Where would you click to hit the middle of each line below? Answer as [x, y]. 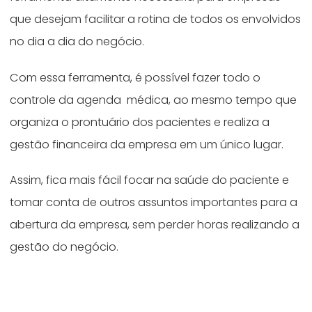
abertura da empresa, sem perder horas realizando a [155, 225]
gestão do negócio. [66, 247]
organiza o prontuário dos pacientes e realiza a [140, 122]
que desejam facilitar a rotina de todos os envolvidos [156, 19]
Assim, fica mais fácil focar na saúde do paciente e [150, 180]
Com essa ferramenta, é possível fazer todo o [135, 77]
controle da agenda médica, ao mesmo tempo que [154, 100]
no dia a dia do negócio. [77, 41]
